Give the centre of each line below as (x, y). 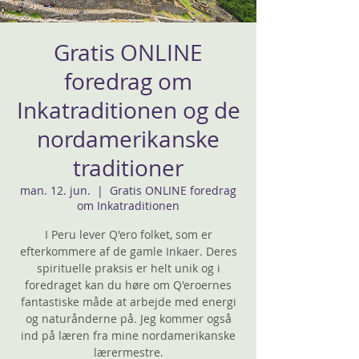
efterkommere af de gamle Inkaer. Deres (128, 251)
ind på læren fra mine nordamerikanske (128, 335)
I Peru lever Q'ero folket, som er (128, 234)
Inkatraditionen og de (128, 110)
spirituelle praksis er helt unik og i (128, 268)
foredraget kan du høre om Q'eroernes (128, 285)
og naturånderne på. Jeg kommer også (128, 319)
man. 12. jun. (55, 190)
